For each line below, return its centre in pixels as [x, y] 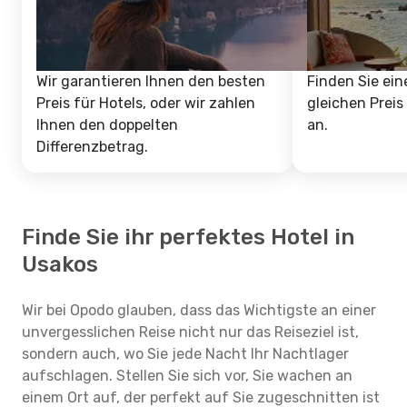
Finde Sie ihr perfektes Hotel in [188, 237]
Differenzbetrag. [92, 147]
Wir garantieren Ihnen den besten [151, 81]
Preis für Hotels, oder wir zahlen [146, 103]
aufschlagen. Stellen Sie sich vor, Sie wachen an [187, 376]
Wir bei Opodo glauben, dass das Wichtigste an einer [199, 310]
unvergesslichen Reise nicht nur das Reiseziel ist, [190, 332]
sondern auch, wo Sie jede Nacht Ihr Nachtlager [185, 354]
